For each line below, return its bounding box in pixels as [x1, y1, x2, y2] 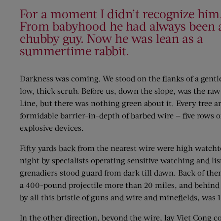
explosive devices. [20, 122, 84, 132]
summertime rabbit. [20, 42, 129, 58]
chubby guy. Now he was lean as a [20, 30, 203, 45]
